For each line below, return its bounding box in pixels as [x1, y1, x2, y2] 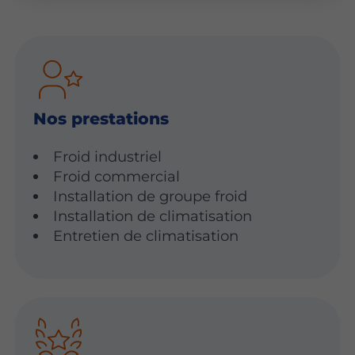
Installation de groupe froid [53, 186, 248, 205]
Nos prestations [32, 108, 169, 128]
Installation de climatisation [53, 206, 253, 225]
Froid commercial [53, 166, 181, 185]
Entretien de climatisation [53, 226, 239, 245]
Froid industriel [53, 147, 162, 166]
